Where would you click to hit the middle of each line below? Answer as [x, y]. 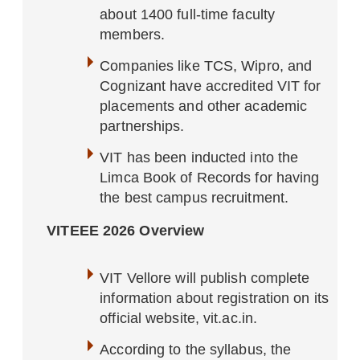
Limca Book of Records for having [210, 178]
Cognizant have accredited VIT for [211, 86]
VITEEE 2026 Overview [126, 231]
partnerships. [142, 126]
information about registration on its [214, 298]
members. [133, 35]
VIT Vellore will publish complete [205, 278]
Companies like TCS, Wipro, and [206, 66]
